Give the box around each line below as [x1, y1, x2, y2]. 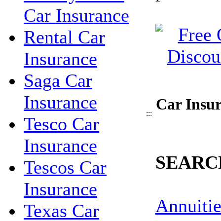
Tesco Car [24, 113, 99, 134]
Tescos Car [24, 157, 107, 178]
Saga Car [24, 70, 92, 91]
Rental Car [24, 27, 105, 47]
